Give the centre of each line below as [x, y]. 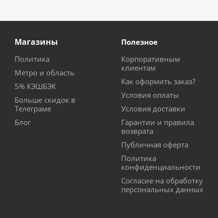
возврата [137, 131]
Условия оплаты [150, 95]
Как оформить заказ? [158, 82]
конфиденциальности [161, 167]
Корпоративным [151, 59]
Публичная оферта [155, 145]
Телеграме [33, 109]
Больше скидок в [45, 100]
